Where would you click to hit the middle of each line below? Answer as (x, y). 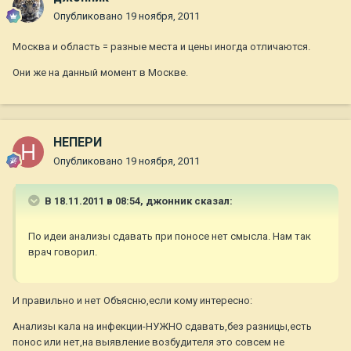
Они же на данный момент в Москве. (100, 73)
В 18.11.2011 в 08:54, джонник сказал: (138, 201)
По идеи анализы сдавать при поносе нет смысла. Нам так (170, 237)
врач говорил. (63, 252)
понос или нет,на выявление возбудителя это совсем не (148, 342)
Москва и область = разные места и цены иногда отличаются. (161, 47)
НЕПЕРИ (78, 143)
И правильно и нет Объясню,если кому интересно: (132, 301)
